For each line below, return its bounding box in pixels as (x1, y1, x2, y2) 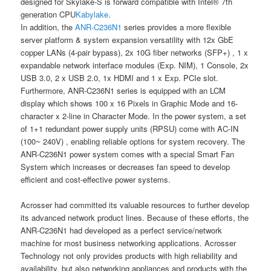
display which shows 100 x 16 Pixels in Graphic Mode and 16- (21, 97, 238, 109)
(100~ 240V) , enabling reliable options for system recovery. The (21, 135, 246, 147)
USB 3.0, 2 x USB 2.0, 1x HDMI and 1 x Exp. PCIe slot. (21, 71, 219, 83)
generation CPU (21, 8, 76, 20)
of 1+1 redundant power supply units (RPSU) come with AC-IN (21, 122, 239, 134)
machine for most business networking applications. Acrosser (21, 237, 237, 249)
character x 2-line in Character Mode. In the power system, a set (21, 109, 247, 122)
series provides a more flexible (124, 21, 232, 33)
